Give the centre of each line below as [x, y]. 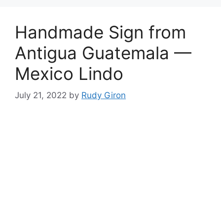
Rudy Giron [104, 95]
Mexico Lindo [69, 73]
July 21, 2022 [41, 95]
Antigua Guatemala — [103, 53]
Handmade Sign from [100, 32]
